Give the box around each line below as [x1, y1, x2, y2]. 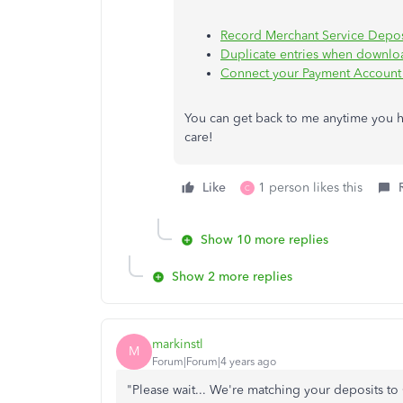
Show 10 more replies [201, 232, 328, 247]
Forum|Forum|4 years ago [152, 354, 276, 368]
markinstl [152, 336, 203, 352]
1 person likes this [258, 180, 363, 195]
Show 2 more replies [172, 269, 292, 284]
